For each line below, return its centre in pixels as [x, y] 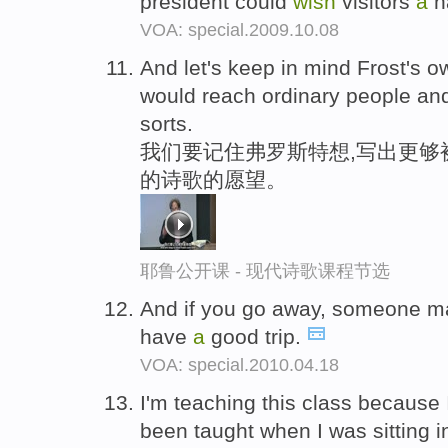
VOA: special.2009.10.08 [239, 30]
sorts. [166, 123]
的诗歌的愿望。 [213, 179]
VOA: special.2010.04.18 [239, 364]
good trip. [256, 336]
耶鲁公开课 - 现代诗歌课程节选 [265, 270]
